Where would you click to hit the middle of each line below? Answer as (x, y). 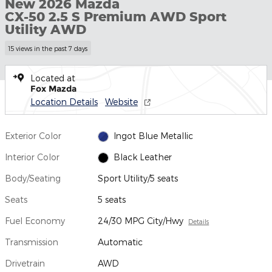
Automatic (121, 242)
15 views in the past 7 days (48, 48)
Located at (53, 78)
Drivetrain (25, 263)
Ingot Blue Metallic (153, 135)
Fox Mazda (53, 88)
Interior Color (32, 157)
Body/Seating (33, 178)
